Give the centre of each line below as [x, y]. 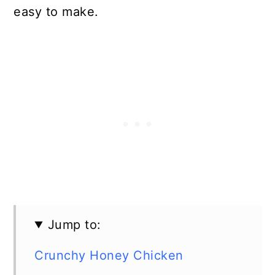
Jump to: [74, 225]
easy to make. [56, 12]
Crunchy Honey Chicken [109, 255]
